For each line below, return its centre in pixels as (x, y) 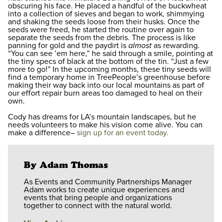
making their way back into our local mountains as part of (106, 85)
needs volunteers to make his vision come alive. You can (105, 125)
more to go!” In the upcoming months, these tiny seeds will (110, 70)
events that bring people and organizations (98, 197)
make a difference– (41, 133)
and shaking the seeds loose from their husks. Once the (104, 22)
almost (140, 46)
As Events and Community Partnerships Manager (108, 182)
